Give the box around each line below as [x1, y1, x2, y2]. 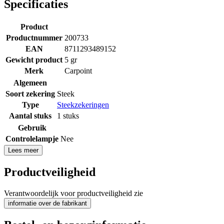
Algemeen [13, 78, 47, 87]
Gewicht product [5, 55, 62, 64]
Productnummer [5, 33, 62, 42]
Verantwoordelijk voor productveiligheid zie [4, 188, 143, 197]
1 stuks [57, 111, 79, 120]
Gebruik [17, 123, 46, 132]
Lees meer [8, 146, 38, 154]
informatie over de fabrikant [8, 199, 87, 207]
